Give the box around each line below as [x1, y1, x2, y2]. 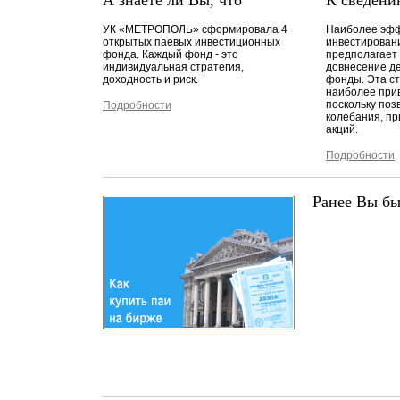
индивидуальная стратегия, [103, 61, 244, 73]
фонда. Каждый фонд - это [103, 48, 238, 61]
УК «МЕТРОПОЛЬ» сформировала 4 [103, 23, 287, 36]
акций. [326, 123, 358, 136]
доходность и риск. [103, 73, 198, 86]
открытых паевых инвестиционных [103, 36, 280, 48]
